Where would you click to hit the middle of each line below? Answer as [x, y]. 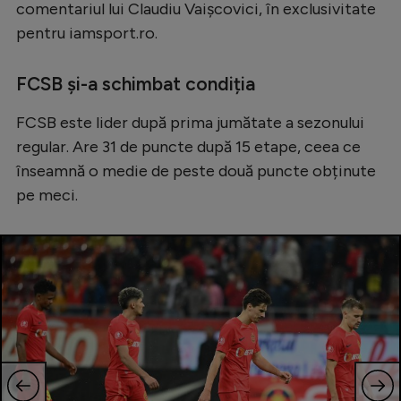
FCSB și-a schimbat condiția [136, 84]
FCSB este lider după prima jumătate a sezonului [190, 123]
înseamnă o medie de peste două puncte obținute [196, 171]
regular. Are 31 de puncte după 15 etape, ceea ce [188, 147]
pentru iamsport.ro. [87, 34]
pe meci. [47, 196]
